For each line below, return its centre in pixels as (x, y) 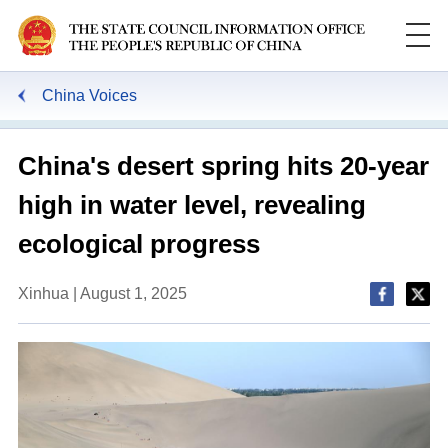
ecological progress (138, 243)
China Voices (89, 95)
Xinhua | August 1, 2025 (102, 293)
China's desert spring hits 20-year (223, 165)
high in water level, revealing (191, 204)
